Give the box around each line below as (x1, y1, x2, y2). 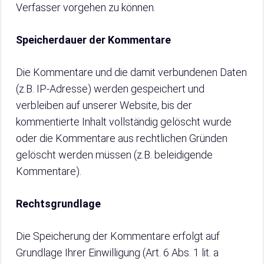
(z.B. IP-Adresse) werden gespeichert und (16, 82, 204, 95)
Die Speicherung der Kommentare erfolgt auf (16, 230, 220, 242)
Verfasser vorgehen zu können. (16, 1, 156, 14)
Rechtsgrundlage (16, 197, 101, 210)
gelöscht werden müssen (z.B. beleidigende (16, 148, 213, 161)
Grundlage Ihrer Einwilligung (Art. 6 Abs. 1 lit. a (16, 246, 219, 259)
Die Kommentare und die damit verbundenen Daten (16, 66, 247, 78)
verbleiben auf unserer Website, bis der (16, 99, 192, 111)
